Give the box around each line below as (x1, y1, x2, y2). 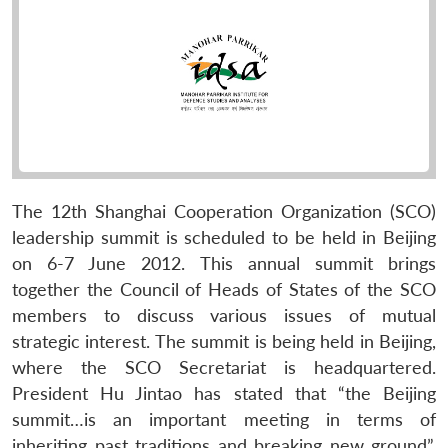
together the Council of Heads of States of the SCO (12, 278, 436, 300)
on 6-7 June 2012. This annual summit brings (12, 252, 436, 274)
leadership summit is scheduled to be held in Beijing (12, 226, 436, 248)
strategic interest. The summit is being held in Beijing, (12, 330, 436, 352)
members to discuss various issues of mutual (12, 304, 436, 326)
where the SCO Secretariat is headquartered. (12, 356, 436, 378)
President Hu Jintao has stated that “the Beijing (12, 382, 436, 404)
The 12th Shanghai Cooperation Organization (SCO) (12, 200, 436, 222)
